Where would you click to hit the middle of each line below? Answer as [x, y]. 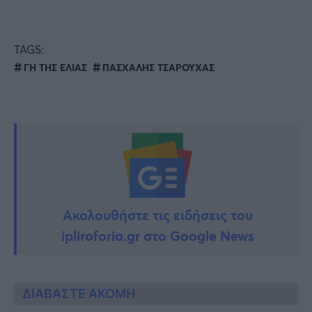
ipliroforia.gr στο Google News [157, 236]
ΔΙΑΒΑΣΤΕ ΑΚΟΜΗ [79, 294]
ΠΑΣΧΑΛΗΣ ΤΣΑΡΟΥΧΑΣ [158, 68]
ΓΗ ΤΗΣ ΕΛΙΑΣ [55, 68]
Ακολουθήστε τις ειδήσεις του [157, 215]
